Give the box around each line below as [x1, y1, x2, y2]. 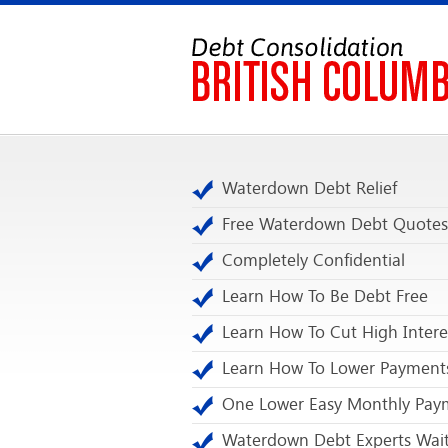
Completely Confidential [222, 250, 405, 270]
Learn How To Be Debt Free [222, 286, 428, 306]
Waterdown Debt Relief [222, 178, 397, 198]
